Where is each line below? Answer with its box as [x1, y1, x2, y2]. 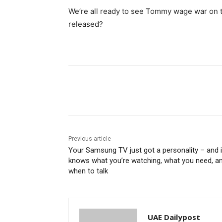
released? [68, 19, 103, 29]
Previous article [68, 135, 111, 143]
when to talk [68, 166, 108, 176]
